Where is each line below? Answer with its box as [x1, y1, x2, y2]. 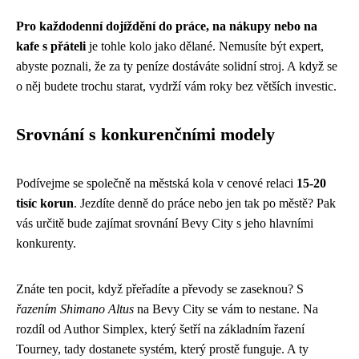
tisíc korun [16, 196, 74, 210]
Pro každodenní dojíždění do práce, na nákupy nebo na [16, 18, 317, 33]
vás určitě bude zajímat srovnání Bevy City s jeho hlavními [16, 216, 313, 230]
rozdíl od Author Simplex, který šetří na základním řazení [16, 321, 305, 336]
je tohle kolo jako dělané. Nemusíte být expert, [86, 38, 324, 53]
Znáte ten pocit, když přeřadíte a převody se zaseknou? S [16, 281, 304, 296]
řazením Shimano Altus [16, 301, 134, 316]
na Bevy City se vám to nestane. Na [134, 301, 318, 316]
